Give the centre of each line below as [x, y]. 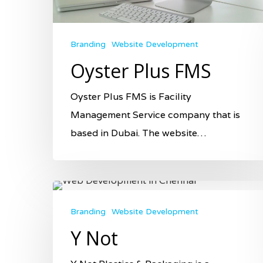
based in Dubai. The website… [138, 133]
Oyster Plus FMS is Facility [131, 97]
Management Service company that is [155, 115]
